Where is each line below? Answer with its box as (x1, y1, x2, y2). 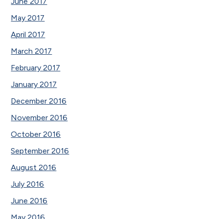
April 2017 (11, 29, 45, 39)
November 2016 (11, 112, 68, 122)
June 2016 (11, 196, 48, 205)
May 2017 (11, 13, 45, 22)
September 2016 (11, 146, 69, 155)
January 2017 (11, 79, 57, 89)
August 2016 (11, 162, 57, 172)
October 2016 (11, 129, 61, 139)
